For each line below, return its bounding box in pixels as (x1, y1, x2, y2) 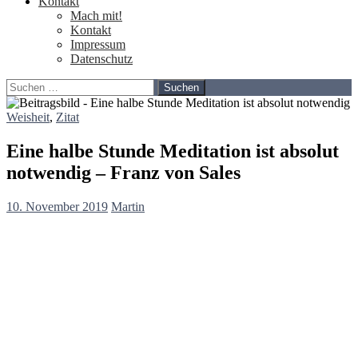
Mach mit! (70, 8, 122, 22)
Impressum (70, 37, 125, 51)
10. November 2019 (6, 199, 108, 213)
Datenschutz (70, 51, 133, 66)
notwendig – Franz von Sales (6, 161, 241, 183)
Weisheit (6, 109, 50, 124)
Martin (111, 199, 145, 213)
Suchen (6, 78, 43, 92)
